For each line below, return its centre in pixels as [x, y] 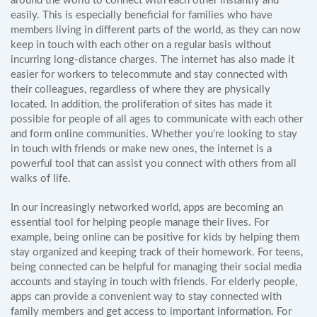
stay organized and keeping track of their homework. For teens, [157, 252]
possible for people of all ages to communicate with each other [157, 119]
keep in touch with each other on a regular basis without [141, 45]
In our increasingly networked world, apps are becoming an [147, 208]
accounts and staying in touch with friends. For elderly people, [154, 282]
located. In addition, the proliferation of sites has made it [141, 104]
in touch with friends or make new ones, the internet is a [141, 149]
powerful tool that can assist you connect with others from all [154, 164]
